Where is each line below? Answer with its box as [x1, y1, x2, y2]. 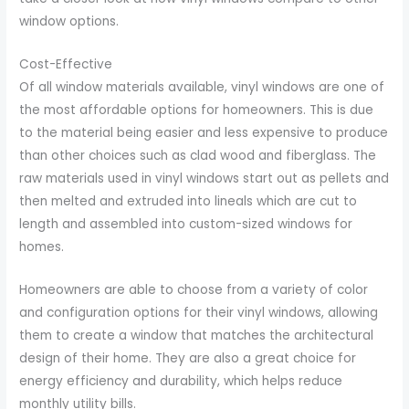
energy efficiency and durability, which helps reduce [19, 372, 343, 390]
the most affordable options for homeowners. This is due [19, 101, 374, 120]
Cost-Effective [19, 56, 113, 74]
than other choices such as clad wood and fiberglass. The [19, 147, 377, 165]
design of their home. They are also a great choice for [19, 349, 357, 367]
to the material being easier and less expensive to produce [19, 124, 389, 142]
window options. [19, 13, 120, 31]
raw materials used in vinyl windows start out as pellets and [19, 170, 390, 188]
